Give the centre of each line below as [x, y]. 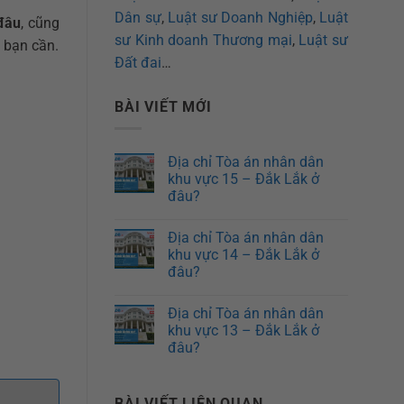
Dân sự [138, 17]
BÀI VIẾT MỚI [163, 106]
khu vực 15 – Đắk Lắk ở [243, 179]
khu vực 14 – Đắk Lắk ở [243, 255]
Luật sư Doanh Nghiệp [240, 17]
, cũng [40, 23]
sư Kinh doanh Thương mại [203, 40]
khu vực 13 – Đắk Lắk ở [243, 331]
